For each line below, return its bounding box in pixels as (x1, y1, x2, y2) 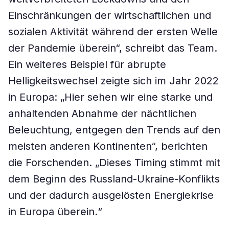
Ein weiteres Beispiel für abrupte (8, 58, 166, 71)
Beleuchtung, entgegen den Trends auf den (8, 124, 220, 136)
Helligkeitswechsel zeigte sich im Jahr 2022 (8, 75, 219, 87)
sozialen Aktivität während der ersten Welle (8, 26, 218, 38)
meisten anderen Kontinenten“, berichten (8, 140, 208, 152)
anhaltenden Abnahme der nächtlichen (8, 107, 196, 120)
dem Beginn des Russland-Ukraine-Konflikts (8, 173, 220, 185)
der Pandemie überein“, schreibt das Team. (8, 42, 217, 54)
